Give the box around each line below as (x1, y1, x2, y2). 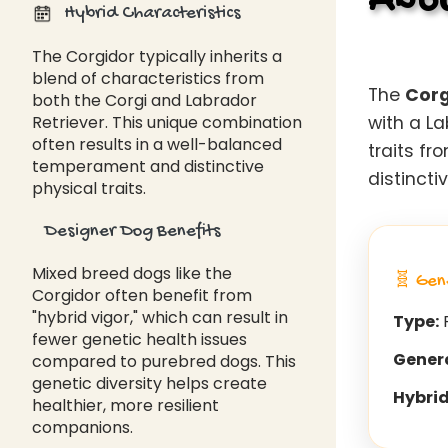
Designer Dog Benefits (40, 220, 221, 243)
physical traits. (32, 176, 146, 200)
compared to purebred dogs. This (32, 350, 296, 374)
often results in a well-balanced (32, 132, 282, 156)
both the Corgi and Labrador (32, 88, 257, 112)
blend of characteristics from (32, 66, 264, 90)
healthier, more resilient (32, 394, 219, 418)
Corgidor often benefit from (32, 284, 252, 308)
